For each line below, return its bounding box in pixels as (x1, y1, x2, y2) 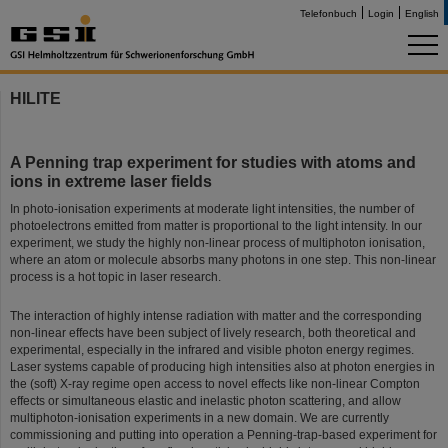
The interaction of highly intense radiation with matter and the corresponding (10, 309, 422, 323)
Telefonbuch (300, 8, 357, 19)
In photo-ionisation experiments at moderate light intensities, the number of (10, 202, 414, 216)
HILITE (10, 89, 61, 107)
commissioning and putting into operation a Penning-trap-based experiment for (10, 428, 437, 442)
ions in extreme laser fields (10, 172, 212, 190)
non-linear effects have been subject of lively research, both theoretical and (10, 326, 416, 340)
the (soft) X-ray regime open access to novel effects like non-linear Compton (10, 377, 420, 391)
